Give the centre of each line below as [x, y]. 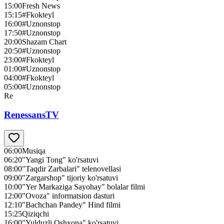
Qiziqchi [35, 214]
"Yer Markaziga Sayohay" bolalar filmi [83, 187]
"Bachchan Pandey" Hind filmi [71, 205]
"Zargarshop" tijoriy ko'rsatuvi [70, 178]
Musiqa [34, 151]
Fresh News [41, 5]
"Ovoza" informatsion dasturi [68, 196]
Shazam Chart [44, 41]
